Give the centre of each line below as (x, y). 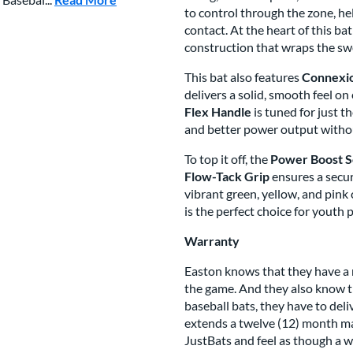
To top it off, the (227, 159)
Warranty (212, 241)
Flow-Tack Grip (227, 176)
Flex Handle (218, 111)
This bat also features (243, 77)
